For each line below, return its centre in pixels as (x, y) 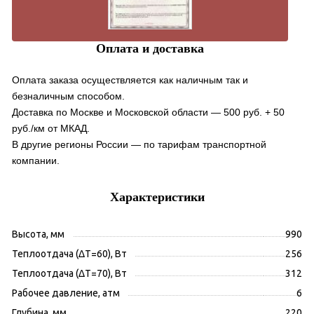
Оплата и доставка (150, 49)
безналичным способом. (68, 96)
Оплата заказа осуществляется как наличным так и (130, 80)
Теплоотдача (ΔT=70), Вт (69, 274)
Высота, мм (38, 234)
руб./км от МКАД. (51, 129)
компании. (36, 161)
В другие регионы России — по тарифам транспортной (139, 145)
